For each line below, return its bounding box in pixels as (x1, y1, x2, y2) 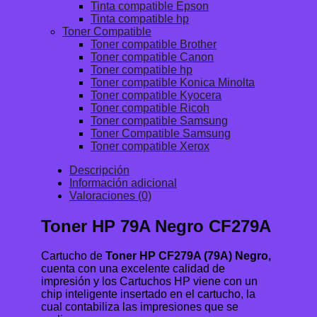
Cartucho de (41, 250, 103, 263)
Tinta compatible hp (91, 12, 189, 25)
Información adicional (69, 176, 177, 189)
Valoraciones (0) (69, 189, 151, 202)
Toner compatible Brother (91, 38, 217, 50)
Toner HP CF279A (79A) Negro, (103, 250, 271, 263)
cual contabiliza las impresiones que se (41, 301, 238, 313)
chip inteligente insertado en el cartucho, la (41, 288, 255, 301)
